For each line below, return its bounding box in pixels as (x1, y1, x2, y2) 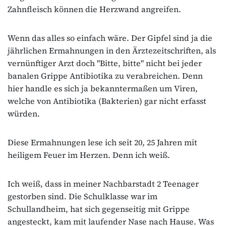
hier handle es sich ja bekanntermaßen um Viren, (8, 82, 198, 94)
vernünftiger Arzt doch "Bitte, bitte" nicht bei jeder (8, 57, 202, 69)
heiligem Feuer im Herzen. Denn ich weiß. (8, 149, 170, 160)
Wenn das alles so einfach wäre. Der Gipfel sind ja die (8, 32, 212, 43)
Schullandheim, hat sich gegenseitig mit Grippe (8, 203, 190, 214)
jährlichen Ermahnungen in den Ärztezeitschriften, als (8, 44, 216, 56)
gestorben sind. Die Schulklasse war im (8, 190, 157, 202)
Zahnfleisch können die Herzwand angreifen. (8, 3, 181, 15)
